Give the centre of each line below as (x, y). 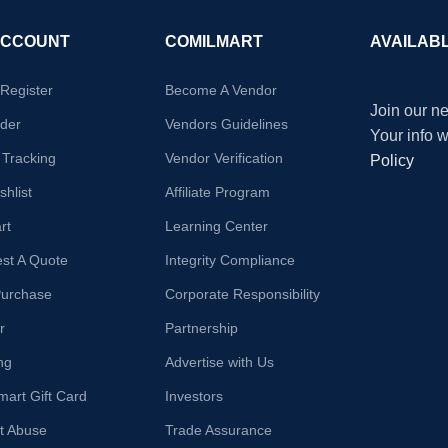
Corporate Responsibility (243, 293)
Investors (194, 395)
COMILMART (214, 41)
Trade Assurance (219, 429)
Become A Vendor (221, 89)
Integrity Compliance (230, 259)
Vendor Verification (224, 157)
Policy (391, 160)
